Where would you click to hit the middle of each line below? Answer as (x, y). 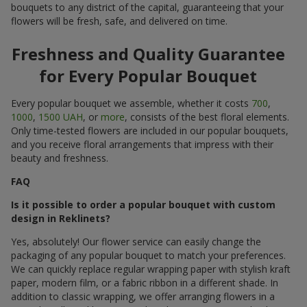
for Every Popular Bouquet (148, 75)
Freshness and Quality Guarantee (148, 53)
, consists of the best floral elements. (207, 116)
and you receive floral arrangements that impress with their (142, 144)
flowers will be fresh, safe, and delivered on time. (119, 21)
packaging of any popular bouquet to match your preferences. (148, 255)
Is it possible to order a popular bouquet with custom (143, 204)
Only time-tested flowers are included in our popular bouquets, (150, 130)
